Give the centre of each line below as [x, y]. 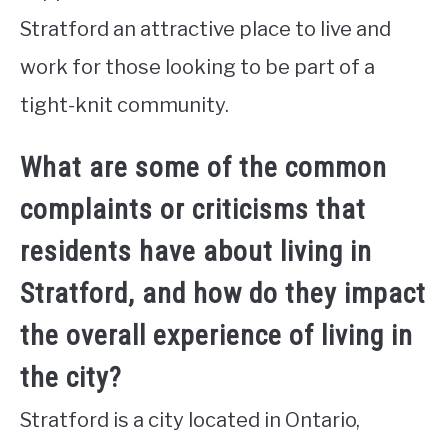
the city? [71, 377]
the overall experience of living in [216, 335]
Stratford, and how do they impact [223, 293]
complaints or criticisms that [193, 209]
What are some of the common [203, 167]
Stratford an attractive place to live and [205, 28]
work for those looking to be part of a [197, 66]
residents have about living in [196, 251]
